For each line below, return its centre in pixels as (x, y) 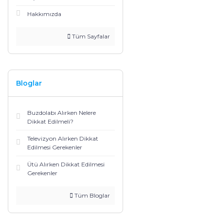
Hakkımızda (44, 14)
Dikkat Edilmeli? (50, 121)
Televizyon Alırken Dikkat (63, 138)
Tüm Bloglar (91, 195)
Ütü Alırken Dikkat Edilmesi (66, 164)
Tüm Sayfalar (90, 36)
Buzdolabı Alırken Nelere (62, 112)
